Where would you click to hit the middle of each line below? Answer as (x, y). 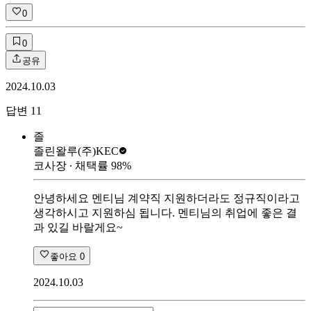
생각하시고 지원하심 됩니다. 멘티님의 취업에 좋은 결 (165, 212)
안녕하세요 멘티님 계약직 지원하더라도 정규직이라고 (167, 198)
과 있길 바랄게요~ (78, 227)
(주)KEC (98, 151)
